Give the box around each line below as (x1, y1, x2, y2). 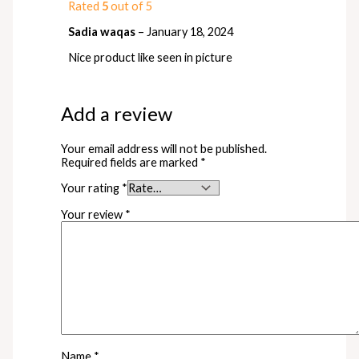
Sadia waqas (68, 24, 139, 38)
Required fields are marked (61, 155, 201, 169)
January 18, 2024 (147, 24, 234, 38)
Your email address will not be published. (61, 141, 268, 155)
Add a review (61, 103, 173, 126)
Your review (61, 207, 126, 221)
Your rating (61, 181, 123, 196)
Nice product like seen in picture (68, 50, 233, 64)
